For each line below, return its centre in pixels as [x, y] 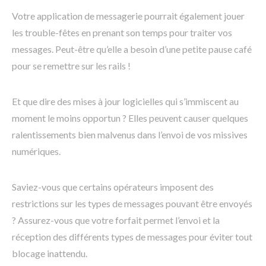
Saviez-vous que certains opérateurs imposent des [113, 186]
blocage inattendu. [50, 253]
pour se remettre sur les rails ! [71, 65]
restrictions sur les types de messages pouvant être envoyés [132, 203]
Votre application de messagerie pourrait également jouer [128, 15]
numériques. [36, 151]
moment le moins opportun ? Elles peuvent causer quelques [130, 118]
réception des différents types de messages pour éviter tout [132, 236]
